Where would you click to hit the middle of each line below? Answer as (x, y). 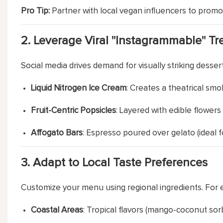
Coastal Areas (57, 210)
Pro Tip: (35, 11)
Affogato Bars (57, 133)
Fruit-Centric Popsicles (74, 111)
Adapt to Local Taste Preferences (120, 163)
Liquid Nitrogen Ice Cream (79, 88)
